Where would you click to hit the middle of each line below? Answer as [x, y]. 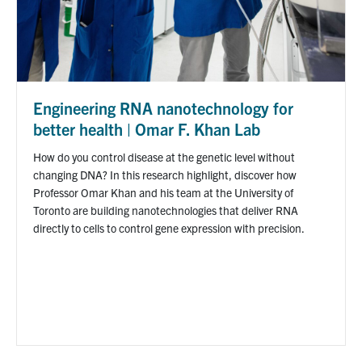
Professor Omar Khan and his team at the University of [163, 192]
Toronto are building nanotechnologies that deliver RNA [166, 210]
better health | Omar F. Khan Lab [147, 128]
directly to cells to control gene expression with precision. [169, 227]
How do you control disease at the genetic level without [164, 156]
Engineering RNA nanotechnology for [163, 107]
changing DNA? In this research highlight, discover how [165, 174]
